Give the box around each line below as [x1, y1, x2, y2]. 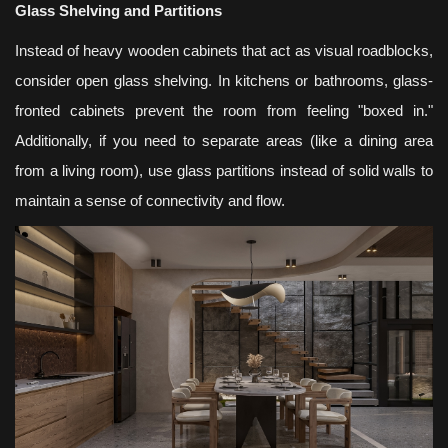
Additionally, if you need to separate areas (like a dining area [15, 133, 433, 150]
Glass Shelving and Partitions [15, 3, 222, 20]
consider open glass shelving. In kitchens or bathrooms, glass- [15, 73, 433, 90]
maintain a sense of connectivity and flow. [15, 193, 285, 210]
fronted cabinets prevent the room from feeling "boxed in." [15, 103, 433, 120]
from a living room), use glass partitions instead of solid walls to [15, 163, 433, 180]
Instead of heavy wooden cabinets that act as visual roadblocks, [15, 43, 433, 60]
